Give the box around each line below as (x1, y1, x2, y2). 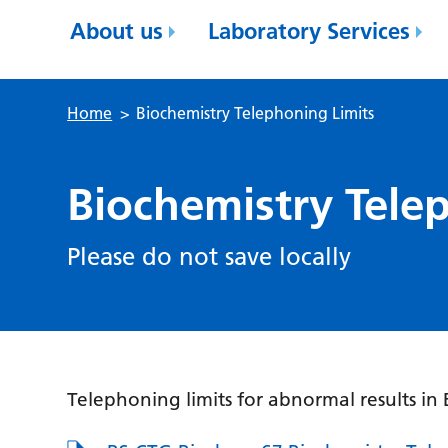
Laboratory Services (208, 17, 411, 45)
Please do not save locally (67, 242, 352, 271)
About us (70, 17, 164, 45)
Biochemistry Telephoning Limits (136, 103, 375, 123)
